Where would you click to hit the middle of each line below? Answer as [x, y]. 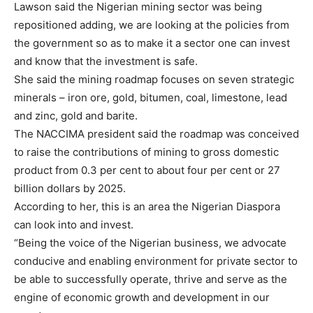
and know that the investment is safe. [106, 61]
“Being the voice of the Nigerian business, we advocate [150, 243]
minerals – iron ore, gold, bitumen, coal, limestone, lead [151, 98]
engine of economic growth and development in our [142, 298]
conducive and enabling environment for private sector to [156, 261]
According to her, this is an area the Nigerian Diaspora [147, 207]
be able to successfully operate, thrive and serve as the [151, 279]
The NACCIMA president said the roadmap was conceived [156, 134]
